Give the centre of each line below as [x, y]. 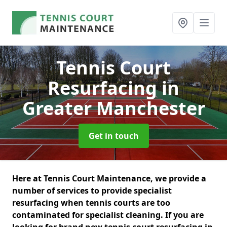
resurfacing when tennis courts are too [91, 203]
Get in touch [113, 136]
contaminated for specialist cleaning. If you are [108, 215]
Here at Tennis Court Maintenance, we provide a [109, 178]
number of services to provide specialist [92, 191]
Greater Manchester [113, 108]
